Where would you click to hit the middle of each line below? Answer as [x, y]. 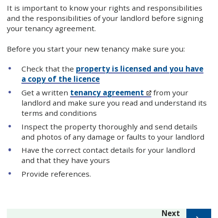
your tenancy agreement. [51, 28]
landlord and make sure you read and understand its [114, 102]
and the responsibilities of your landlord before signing [105, 18]
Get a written [46, 92]
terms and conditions [59, 113]
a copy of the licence [61, 79]
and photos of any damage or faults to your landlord [113, 136]
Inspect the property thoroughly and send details [110, 126]
